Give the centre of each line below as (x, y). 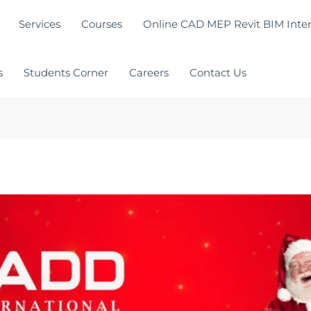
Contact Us (218, 73)
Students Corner (66, 73)
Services (40, 24)
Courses (102, 24)
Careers (149, 73)
